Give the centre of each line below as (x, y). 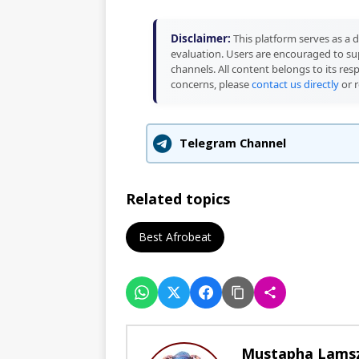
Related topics (178, 198)
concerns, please (211, 84)
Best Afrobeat (175, 236)
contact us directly (295, 84)
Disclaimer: (200, 38)
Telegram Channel (232, 143)
